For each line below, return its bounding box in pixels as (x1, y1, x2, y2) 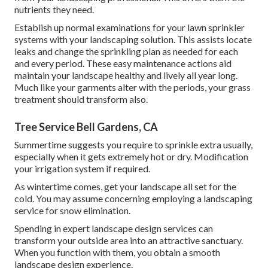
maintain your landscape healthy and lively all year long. (14, 69, 237, 81)
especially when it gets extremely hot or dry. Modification (14, 151, 248, 163)
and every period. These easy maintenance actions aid (14, 57, 232, 69)
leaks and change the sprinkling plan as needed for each (14, 45, 238, 57)
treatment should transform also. (14, 93, 148, 105)
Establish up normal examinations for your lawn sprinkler (14, 22, 245, 33)
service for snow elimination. (14, 205, 130, 217)
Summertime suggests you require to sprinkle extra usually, (14, 139, 252, 151)
